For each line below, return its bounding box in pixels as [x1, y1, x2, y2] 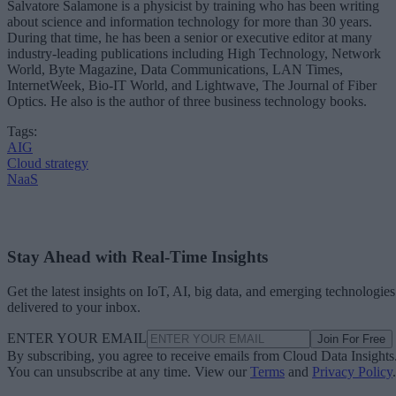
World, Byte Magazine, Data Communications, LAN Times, [7, 61, 343, 77]
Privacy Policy [312, 364, 392, 380]
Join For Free [317, 332, 385, 346]
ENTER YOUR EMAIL [7, 331, 147, 346]
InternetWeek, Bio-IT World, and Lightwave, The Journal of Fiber [7, 77, 377, 93]
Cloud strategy [7, 155, 88, 171]
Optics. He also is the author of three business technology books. [7, 93, 367, 109]
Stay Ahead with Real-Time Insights [7, 247, 268, 267]
